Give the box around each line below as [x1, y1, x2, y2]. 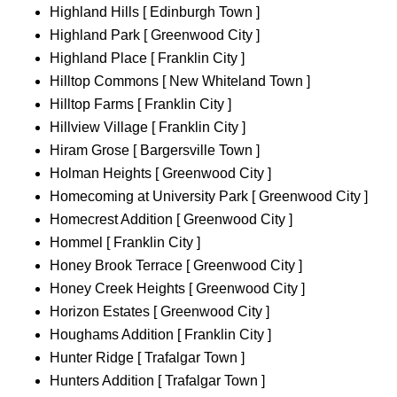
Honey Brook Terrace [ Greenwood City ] [50, 258, 302, 274]
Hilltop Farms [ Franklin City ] [50, 97, 231, 113]
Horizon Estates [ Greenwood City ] [50, 304, 269, 320]
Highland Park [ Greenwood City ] [50, 27, 260, 43]
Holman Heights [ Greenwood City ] [50, 166, 271, 182]
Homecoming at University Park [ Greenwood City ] [50, 189, 368, 205]
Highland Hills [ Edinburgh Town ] [50, 4, 260, 20]
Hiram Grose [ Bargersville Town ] [50, 143, 260, 159]
